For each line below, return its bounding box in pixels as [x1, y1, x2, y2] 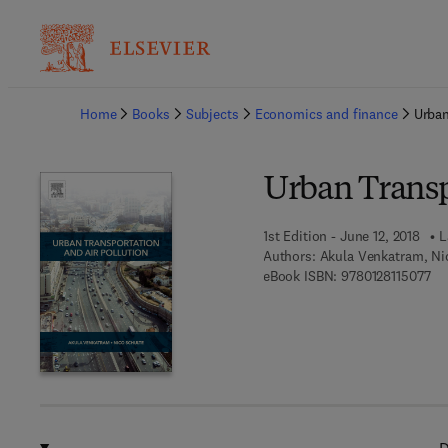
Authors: [262, 247, 316, 265]
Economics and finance [254, 105, 398, 123]
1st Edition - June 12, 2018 [262, 227, 421, 245]
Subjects [185, 105, 239, 123]
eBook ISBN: [262, 267, 338, 285]
